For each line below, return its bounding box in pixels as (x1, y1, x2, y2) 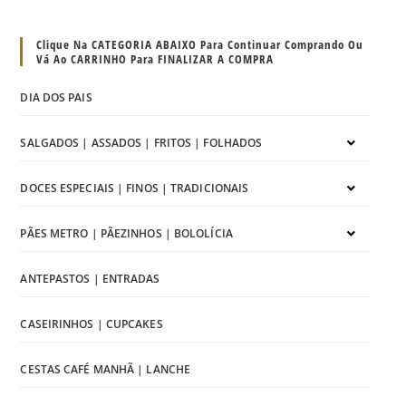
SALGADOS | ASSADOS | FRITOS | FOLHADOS (20, 134, 263, 150)
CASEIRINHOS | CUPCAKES (20, 315, 163, 332)
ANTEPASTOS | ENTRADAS (20, 270, 160, 286)
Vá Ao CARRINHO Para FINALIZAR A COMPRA (36, 50, 275, 67)
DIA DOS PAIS (20, 89, 92, 105)
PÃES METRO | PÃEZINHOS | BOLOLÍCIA (20, 225, 233, 241)
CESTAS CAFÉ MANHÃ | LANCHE (20, 361, 191, 377)
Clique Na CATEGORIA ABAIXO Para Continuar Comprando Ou (36, 35, 364, 53)
